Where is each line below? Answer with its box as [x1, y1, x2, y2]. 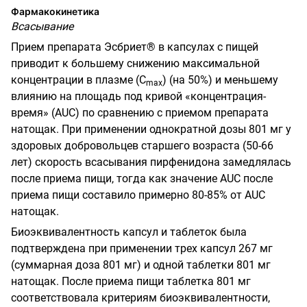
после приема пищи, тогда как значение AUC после [11, 171, 273, 185]
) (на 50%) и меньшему [162, 73, 278, 86]
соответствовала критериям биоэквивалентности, [11, 291, 270, 304]
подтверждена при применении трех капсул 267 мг [11, 241, 273, 255]
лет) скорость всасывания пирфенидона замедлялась [11, 155, 291, 169]
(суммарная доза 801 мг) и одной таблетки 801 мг [11, 258, 271, 271]
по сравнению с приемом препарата [82, 106, 269, 119]
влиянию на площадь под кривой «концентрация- [11, 89, 266, 103]
